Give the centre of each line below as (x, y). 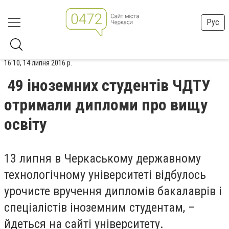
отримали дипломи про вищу (106, 105)
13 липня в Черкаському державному (102, 158)
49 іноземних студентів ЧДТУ (109, 85)
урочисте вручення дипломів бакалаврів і (114, 191)
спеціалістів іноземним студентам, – (100, 208)
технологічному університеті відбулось (105, 175)
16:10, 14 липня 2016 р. (38, 63)
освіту (25, 124)
